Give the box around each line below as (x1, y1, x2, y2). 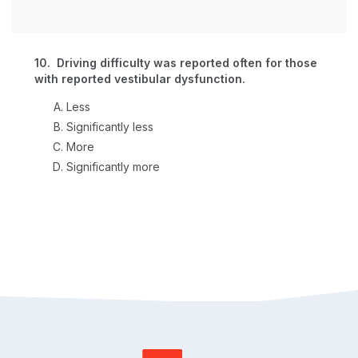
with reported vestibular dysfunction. (34, 72, 245, 86)
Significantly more (66, 160, 160, 173)
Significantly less (66, 120, 153, 133)
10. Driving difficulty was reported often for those (34, 56, 317, 70)
